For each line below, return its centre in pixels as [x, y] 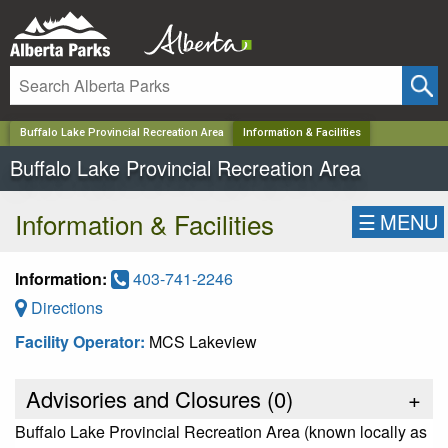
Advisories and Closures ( [147, 398]
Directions [65, 307]
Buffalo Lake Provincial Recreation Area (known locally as [221, 431]
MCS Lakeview [203, 341]
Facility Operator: [82, 341]
